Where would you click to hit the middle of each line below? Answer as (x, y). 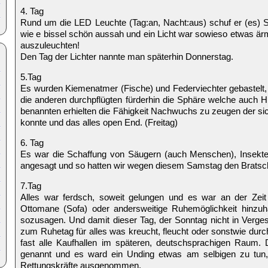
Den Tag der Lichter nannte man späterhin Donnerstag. (127, 57)
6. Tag (32, 143)
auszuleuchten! (50, 45)
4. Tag (32, 11)
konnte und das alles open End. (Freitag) (99, 122)
